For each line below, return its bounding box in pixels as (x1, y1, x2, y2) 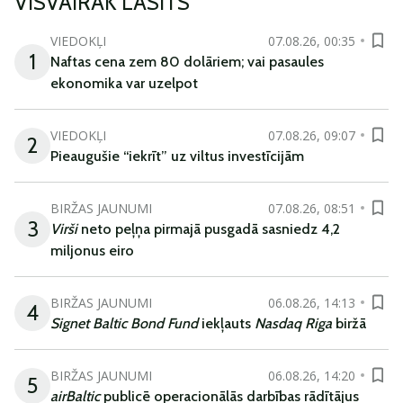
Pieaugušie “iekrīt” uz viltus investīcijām (50, 148, 304, 165)
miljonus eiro (50, 242, 134, 259)
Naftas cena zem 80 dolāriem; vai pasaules (50, 53, 324, 70)
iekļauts (201, 315, 255, 332)
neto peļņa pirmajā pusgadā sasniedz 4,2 (81, 220, 340, 237)
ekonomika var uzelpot (50, 75, 198, 92)
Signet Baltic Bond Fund (50, 315, 201, 332)
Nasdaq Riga (255, 315, 336, 332)
